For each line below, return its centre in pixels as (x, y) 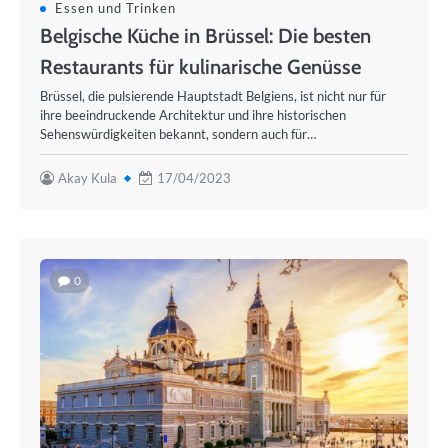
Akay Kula (87, 178)
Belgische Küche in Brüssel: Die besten (205, 35)
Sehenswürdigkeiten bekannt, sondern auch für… (178, 134)
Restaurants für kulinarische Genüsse (200, 66)
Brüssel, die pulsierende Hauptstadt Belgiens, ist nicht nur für (213, 96)
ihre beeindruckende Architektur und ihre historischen (193, 115)
